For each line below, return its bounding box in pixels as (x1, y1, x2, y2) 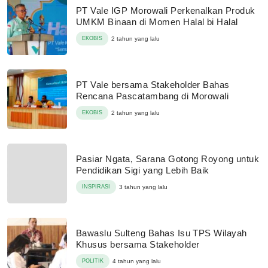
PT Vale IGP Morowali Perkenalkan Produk (76, 5, 255, 16)
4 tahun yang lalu (112, 258, 161, 264)
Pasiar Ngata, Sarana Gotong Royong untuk (76, 154, 260, 164)
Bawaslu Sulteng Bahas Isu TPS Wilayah (76, 228, 247, 238)
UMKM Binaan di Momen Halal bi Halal (76, 17, 238, 27)
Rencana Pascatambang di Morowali (76, 91, 229, 101)
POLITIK (82, 258, 103, 264)
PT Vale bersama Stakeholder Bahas (76, 80, 230, 90)
